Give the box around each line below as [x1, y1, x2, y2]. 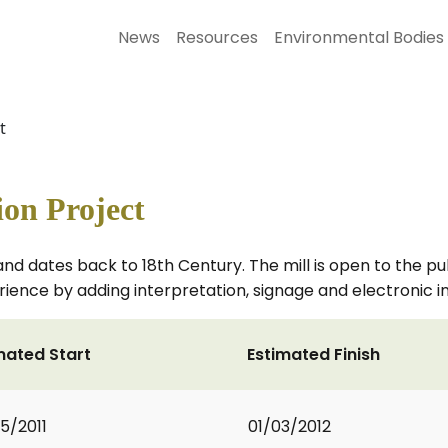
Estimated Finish [247, 343, 380, 366]
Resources [176, 26, 258, 49]
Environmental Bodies [274, 26, 444, 49]
